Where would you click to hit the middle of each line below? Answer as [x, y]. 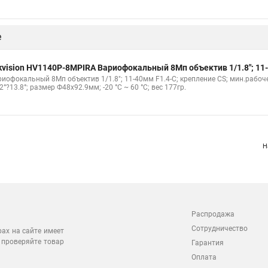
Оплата [204, 257]
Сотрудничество [220, 229]
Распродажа [213, 214]
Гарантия [208, 243]
